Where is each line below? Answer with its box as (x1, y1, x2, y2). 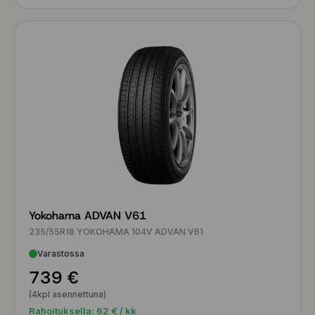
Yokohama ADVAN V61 (29, 208, 146, 223)
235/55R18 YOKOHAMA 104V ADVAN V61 (29, 226, 203, 237)
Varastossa (37, 248, 84, 259)
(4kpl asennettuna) (29, 289, 106, 300)
